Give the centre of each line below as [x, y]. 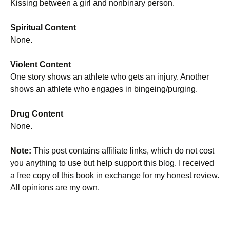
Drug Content [37, 114]
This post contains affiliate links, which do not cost [123, 151]
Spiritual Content [43, 27]
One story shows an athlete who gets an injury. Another [110, 77]
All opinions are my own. [55, 188]
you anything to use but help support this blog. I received [112, 163]
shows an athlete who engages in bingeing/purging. [104, 89]
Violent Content [41, 64]
